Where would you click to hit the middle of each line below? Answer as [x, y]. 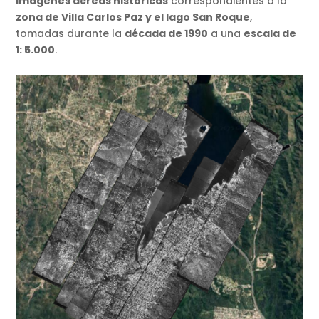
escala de [270, 33]
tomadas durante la [70, 33]
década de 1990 [167, 33]
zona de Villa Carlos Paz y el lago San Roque [133, 17]
